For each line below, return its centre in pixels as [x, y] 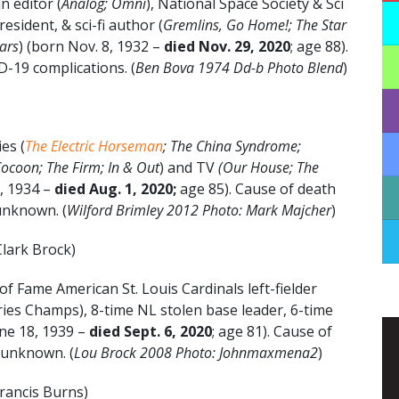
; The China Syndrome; [232, 146]
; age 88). [319, 46]
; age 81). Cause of [272, 331]
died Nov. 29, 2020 [227, 46]
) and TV [189, 167]
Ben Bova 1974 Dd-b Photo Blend [239, 67]
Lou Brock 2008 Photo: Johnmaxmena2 [196, 352]
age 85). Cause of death [256, 188]
